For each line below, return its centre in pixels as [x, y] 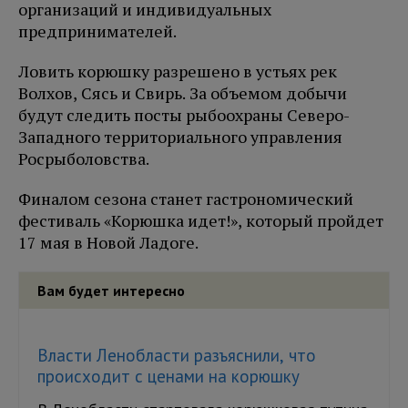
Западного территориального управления [180, 137]
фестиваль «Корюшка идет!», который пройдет [201, 221]
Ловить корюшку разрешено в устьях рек [178, 71]
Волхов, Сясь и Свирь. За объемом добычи [183, 93]
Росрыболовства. [84, 159]
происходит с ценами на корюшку [168, 377]
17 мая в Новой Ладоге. [108, 243]
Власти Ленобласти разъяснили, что [177, 356]
